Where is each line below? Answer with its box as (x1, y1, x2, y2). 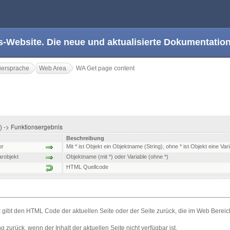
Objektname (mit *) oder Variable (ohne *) (66, 154, 168, 160)
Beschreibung (66, 135, 104, 142)
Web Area (39, 65, 66, 72)
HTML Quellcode (66, 164, 108, 170)
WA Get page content (76, 65, 135, 72)
